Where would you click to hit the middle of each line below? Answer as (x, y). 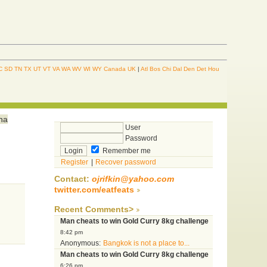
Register (74, 162)
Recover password (125, 162)
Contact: (73, 179)
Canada (115, 69)
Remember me (125, 151)
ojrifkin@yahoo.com (133, 179)
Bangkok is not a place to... (146, 243)
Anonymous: (81, 243)
